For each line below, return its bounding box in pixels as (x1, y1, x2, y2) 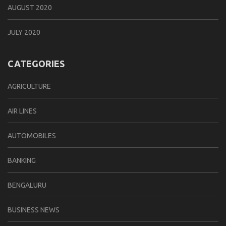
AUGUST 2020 (8, 3, 52, 12)
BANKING (8, 156, 36, 164)
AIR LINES (8, 106, 37, 115)
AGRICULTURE (8, 82, 51, 90)
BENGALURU (8, 181, 46, 189)
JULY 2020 (8, 28, 40, 36)
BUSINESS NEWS (8, 205, 60, 214)
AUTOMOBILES (8, 131, 56, 140)
